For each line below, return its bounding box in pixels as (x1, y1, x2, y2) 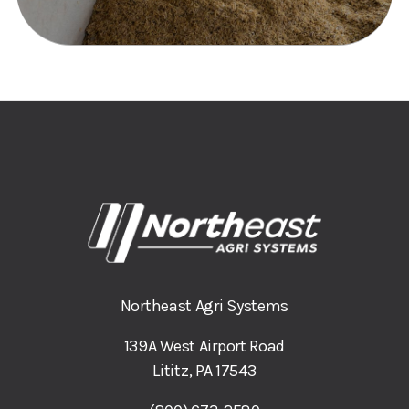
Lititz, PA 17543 (152, 361, 257, 382)
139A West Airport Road (123, 336, 286, 357)
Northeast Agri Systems (120, 296, 289, 317)
